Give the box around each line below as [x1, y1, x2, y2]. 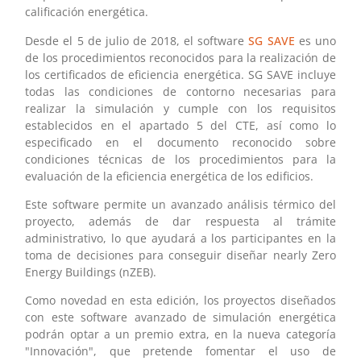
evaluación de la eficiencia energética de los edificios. [25, 168, 314, 184]
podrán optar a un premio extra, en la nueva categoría [25, 326, 336, 342]
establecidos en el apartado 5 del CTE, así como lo [25, 117, 336, 133]
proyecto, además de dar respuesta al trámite [25, 214, 336, 230]
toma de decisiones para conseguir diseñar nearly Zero [25, 247, 336, 263]
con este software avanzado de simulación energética [25, 309, 336, 326]
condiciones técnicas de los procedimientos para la [25, 151, 336, 167]
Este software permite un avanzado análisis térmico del [25, 197, 336, 213]
